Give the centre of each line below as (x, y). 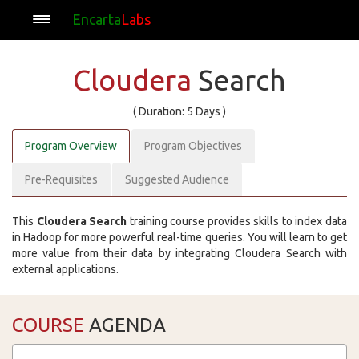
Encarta (97, 19)
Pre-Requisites (61, 179)
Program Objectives (193, 146)
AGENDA (125, 325)
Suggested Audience (177, 179)
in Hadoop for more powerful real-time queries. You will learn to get (179, 237)
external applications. (65, 269)
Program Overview (71, 146)
